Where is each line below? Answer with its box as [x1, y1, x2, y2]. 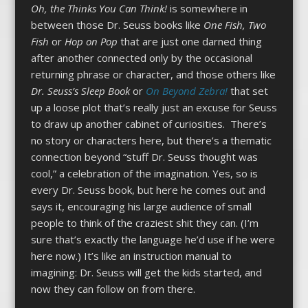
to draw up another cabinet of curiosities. [30, 116, 230, 131]
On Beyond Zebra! [145, 83, 230, 98]
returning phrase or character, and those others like [30, 67, 276, 81]
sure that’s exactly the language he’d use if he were [30, 232, 275, 246]
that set [230, 83, 268, 98]
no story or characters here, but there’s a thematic [30, 133, 272, 147]
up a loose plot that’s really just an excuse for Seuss [30, 100, 277, 114]
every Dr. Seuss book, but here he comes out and [30, 182, 265, 197]
